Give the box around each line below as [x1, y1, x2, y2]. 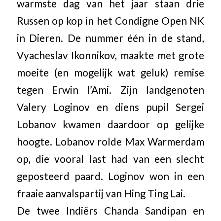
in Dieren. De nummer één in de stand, [16, 32, 205, 44]
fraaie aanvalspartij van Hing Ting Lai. [16, 187, 185, 199]
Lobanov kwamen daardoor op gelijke [16, 118, 205, 130]
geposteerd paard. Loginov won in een [16, 170, 205, 182]
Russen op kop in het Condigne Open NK [16, 14, 205, 27]
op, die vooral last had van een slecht [16, 152, 205, 165]
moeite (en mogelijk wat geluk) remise [16, 66, 205, 78]
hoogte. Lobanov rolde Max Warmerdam [16, 135, 205, 147]
